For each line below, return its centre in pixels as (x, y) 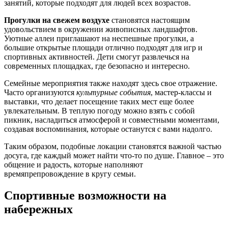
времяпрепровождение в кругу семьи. (70, 174)
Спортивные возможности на (85, 196)
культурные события (113, 93)
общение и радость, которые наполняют (74, 165)
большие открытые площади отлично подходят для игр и (103, 48)
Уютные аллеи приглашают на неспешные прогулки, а (99, 39)
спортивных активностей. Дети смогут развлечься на (97, 57)
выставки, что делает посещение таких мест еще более (99, 102)
